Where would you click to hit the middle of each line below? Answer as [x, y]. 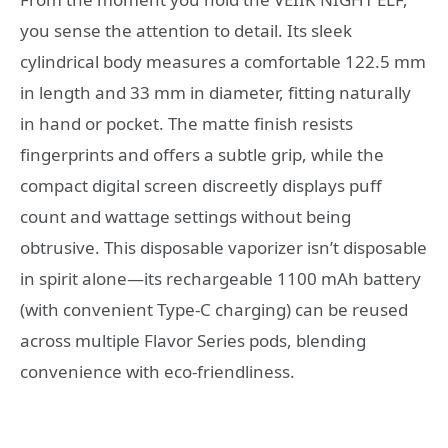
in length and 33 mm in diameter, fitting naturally [215, 93]
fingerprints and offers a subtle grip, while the [202, 155]
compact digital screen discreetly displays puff [201, 186]
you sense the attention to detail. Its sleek [186, 31]
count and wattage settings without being [185, 217]
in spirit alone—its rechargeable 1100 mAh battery [220, 279]
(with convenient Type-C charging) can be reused [214, 310]
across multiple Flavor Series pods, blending [193, 341]
